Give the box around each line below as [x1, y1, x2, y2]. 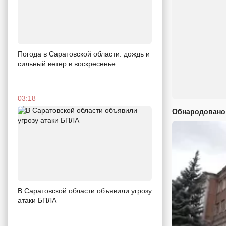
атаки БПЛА [18, 196, 56, 205]
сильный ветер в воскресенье [18, 59, 116, 68]
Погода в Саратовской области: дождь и [18, 49, 150, 58]
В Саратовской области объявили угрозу [18, 187, 152, 195]
